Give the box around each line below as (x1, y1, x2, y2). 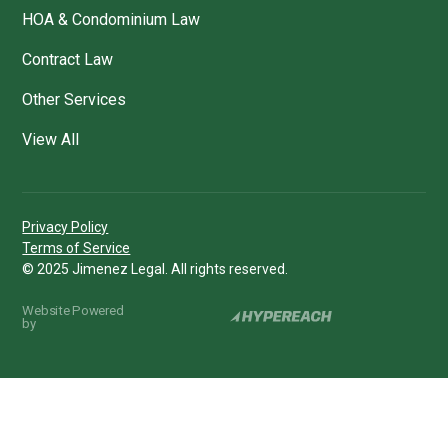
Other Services (22, 89, 127, 109)
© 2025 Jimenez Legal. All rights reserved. (22, 260, 289, 277)
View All (22, 129, 80, 149)
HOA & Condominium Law (22, 9, 201, 29)
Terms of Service (22, 239, 131, 256)
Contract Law (22, 49, 114, 69)
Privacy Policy (22, 218, 109, 235)
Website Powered (22, 302, 124, 318)
